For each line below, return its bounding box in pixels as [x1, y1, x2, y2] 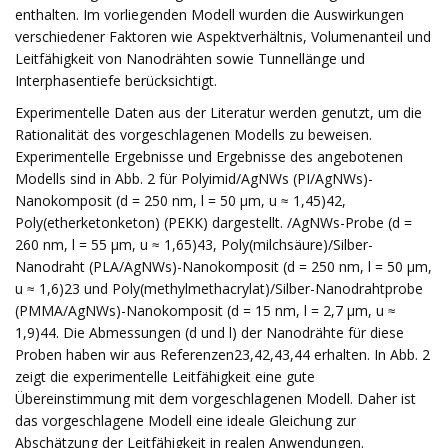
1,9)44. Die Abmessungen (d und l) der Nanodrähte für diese [15, 323, 404, 342]
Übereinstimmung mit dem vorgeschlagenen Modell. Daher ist [15, 389, 416, 408]
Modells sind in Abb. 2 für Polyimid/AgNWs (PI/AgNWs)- [15, 169, 373, 188]
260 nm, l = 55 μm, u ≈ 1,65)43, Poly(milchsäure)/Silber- [15, 235, 373, 254]
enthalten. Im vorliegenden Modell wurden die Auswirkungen [15, 5, 404, 24]
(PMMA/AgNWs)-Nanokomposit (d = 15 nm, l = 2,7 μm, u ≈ [15, 301, 396, 320]
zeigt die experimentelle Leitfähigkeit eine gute [15, 367, 315, 386]
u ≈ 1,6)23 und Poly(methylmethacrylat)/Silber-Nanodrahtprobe [15, 279, 423, 298]
